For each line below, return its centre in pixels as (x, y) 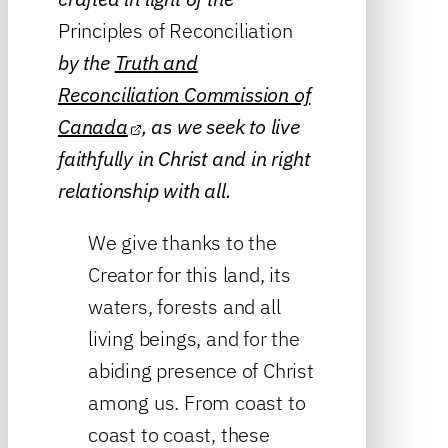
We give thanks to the (182, 242)
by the (86, 62)
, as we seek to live (220, 126)
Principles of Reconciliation (175, 30)
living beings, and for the (194, 338)
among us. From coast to (197, 402)
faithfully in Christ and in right (184, 158)
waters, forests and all (184, 306)
